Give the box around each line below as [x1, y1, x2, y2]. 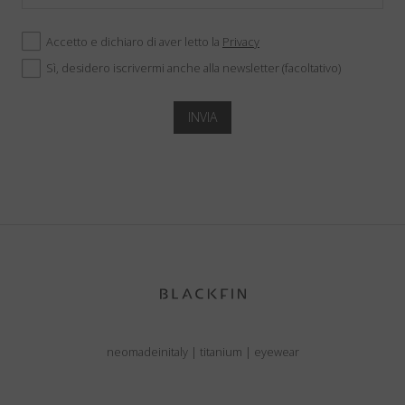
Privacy [222, 33, 259, 51]
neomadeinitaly [106, 344, 188, 360]
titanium [199, 344, 242, 360]
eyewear [253, 344, 299, 360]
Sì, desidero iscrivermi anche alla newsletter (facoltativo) [46, 60, 341, 76]
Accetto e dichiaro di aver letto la [46, 33, 222, 51]
